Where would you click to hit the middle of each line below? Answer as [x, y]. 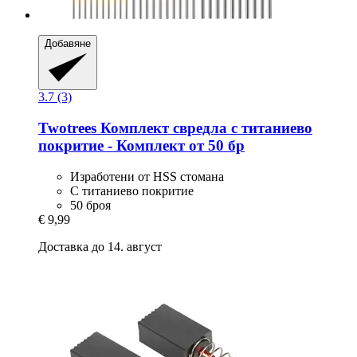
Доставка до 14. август [100, 246]
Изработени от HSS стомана [147, 176]
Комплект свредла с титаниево [204, 127]
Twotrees [67, 127]
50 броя [90, 205]
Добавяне [68, 43]
